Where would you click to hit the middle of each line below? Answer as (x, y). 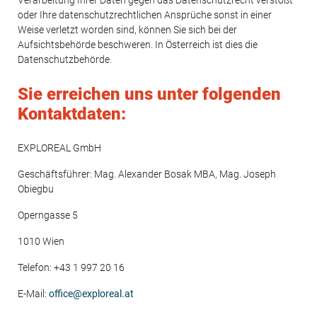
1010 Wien (41, 241)
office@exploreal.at (91, 294)
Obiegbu (36, 189)
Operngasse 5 (48, 215)
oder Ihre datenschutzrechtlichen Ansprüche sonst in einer (145, 15)
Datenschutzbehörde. (65, 59)
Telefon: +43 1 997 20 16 (71, 267)
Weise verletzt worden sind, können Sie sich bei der (127, 30)
